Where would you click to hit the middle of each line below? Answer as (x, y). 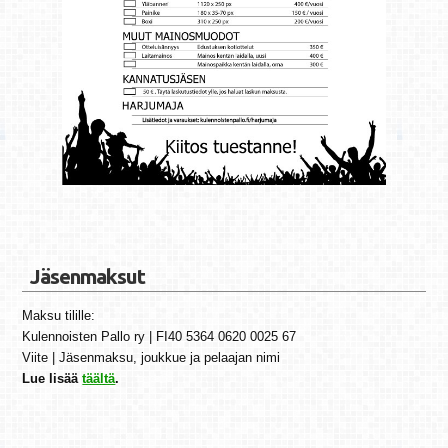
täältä (99, 379)
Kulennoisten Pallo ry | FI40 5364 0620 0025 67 (159, 337)
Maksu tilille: (59, 316)
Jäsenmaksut (88, 277)
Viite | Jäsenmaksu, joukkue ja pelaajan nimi (151, 358)
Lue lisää (52, 379)
